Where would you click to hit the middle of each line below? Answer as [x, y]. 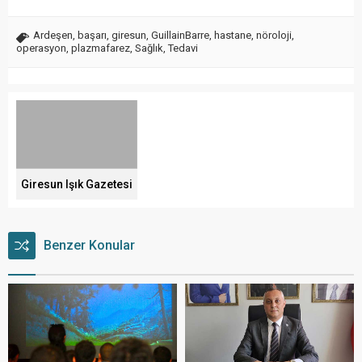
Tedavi [183, 48]
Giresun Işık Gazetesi [77, 184]
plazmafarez [101, 48]
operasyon [41, 48]
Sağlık [149, 48]
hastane [233, 36]
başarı [92, 36]
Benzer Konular [89, 245]
